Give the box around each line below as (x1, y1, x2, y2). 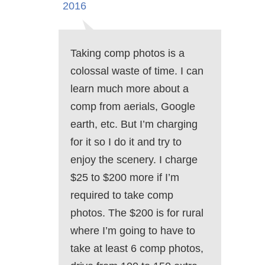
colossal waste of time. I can (70, 65, 203, 77)
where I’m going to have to (70, 225, 195, 237)
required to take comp (70, 189, 173, 202)
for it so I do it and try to (70, 136, 182, 148)
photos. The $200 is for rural (70, 207, 203, 219)
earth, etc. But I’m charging (70, 118, 198, 131)
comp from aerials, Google (70, 101, 195, 113)
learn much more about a (70, 83, 189, 95)
